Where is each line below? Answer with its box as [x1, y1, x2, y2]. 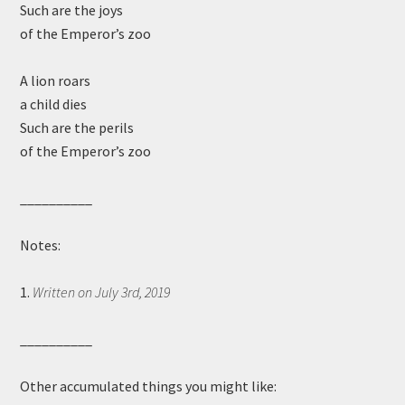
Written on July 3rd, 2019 [33, 283, 171, 301]
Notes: [20, 236, 61, 254]
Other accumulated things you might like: [20, 377, 278, 395]
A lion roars [20, 71, 91, 89]
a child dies [20, 95, 88, 113]
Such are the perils [20, 118, 135, 137]
